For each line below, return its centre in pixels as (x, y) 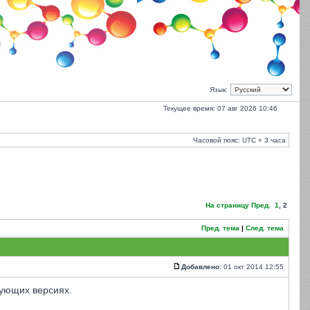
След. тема (265, 228)
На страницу (227, 205)
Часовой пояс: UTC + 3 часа (239, 140)
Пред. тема (220, 228)
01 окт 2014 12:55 (254, 267)
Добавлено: (201, 267)
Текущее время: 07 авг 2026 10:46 (220, 108)
